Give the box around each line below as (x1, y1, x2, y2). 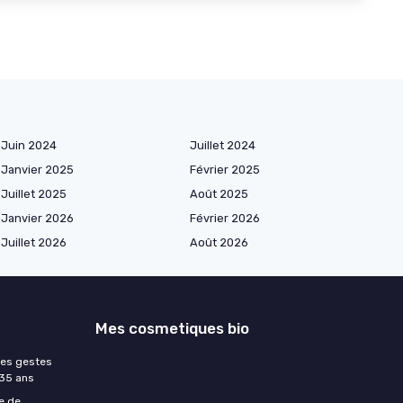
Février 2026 (190, 211, 260, 226)
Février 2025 (190, 163, 260, 177)
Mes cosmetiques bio (95, 319, 249, 338)
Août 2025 (190, 187, 248, 201)
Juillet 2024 (190, 139, 255, 153)
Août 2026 (190, 236, 248, 250)
